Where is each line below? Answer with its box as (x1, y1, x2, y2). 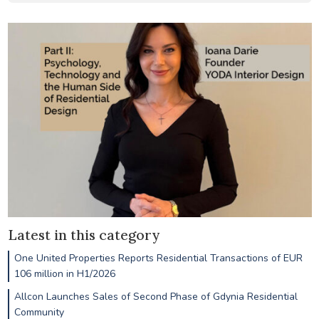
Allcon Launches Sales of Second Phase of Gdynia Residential (14, 289, 298, 303)
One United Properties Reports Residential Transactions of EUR (14, 251, 303, 265)
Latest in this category (7, 226, 159, 244)
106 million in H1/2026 (14, 266, 115, 281)
